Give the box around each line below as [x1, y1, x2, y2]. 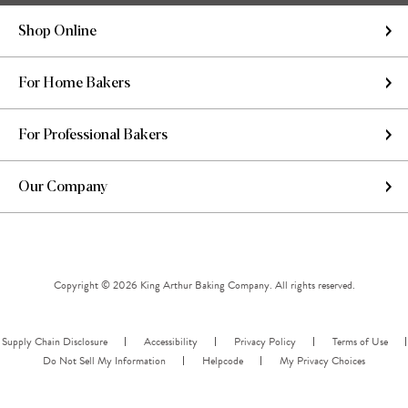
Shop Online [18, 24, 97, 39]
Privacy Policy [234, 333, 296, 351]
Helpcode [202, 352, 243, 370]
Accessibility [144, 333, 198, 351]
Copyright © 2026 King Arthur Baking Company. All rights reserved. [53, 277, 355, 294]
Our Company [18, 179, 108, 195]
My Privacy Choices [280, 352, 365, 370]
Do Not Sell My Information [43, 352, 166, 370]
